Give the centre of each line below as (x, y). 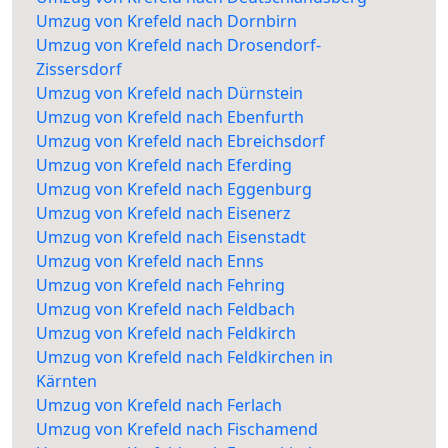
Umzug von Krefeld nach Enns (150, 261)
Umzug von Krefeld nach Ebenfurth (170, 117)
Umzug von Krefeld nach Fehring (160, 285)
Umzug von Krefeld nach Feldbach (165, 309)
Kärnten (66, 381)
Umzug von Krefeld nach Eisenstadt (171, 237)
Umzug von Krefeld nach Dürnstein (169, 93)
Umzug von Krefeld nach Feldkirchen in (184, 357)
